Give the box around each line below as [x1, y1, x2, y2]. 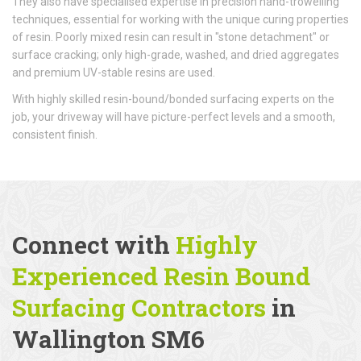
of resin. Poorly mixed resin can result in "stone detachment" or [12, 30, 330, 44]
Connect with [12, 228, 176, 260]
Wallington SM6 [12, 322, 205, 355]
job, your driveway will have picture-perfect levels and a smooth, [12, 110, 335, 123]
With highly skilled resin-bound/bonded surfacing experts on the [12, 92, 334, 106]
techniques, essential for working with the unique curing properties [12, 12, 349, 26]
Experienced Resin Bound [12, 259, 310, 292]
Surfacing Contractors [12, 291, 266, 323]
